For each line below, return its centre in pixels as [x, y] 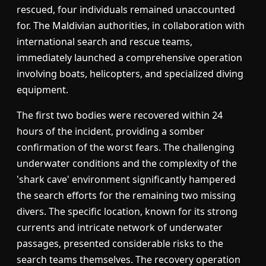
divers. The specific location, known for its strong [127, 212]
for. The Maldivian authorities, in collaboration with [131, 26]
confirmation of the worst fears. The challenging [126, 148]
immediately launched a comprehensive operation [129, 58]
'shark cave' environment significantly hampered [126, 180]
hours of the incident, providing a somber [110, 132]
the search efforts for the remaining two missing [126, 196]
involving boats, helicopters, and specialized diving [130, 74]
